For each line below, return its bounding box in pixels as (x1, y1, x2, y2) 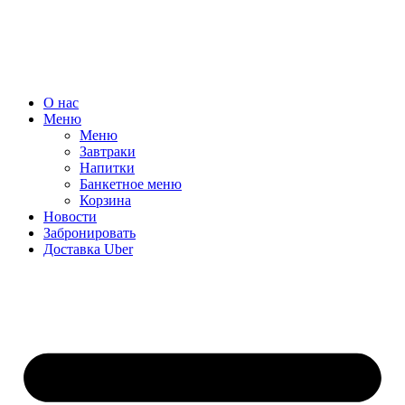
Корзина (80, 193, 131, 208)
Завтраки (80, 144, 136, 159)
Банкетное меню (80, 176, 182, 192)
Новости (43, 209, 97, 224)
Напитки (80, 160, 135, 175)
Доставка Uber (43, 241, 133, 257)
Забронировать (43, 225, 136, 240)
